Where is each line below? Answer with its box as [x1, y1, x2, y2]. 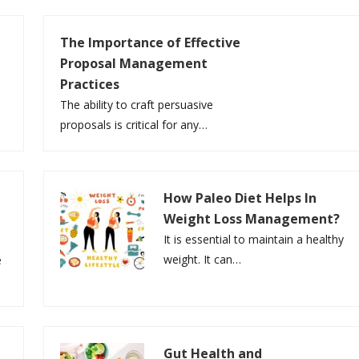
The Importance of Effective [60, 34, 240, 52]
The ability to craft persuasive [60, 97, 213, 113]
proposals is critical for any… [60, 117, 208, 133]
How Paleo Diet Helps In [163, 189, 317, 208]
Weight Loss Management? [163, 210, 341, 228]
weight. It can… [163, 252, 242, 268]
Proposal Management [60, 54, 208, 73]
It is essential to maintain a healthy [163, 232, 345, 248]
